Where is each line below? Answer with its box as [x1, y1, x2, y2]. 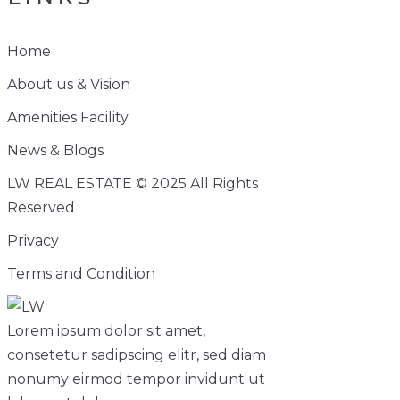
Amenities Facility [7, 108, 129, 126]
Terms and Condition [7, 264, 155, 282]
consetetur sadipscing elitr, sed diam [7, 346, 266, 363]
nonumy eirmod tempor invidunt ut [7, 370, 265, 387]
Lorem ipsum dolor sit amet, [7, 321, 205, 339]
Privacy [7, 231, 59, 249]
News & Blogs [7, 141, 104, 159]
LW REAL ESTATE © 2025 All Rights [7, 174, 258, 192]
